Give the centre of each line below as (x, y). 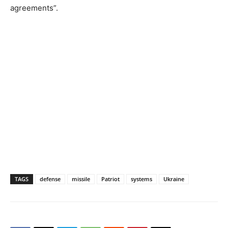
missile (81, 179)
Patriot (110, 179)
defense (50, 179)
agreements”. (34, 8)
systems (141, 179)
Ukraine (174, 179)
